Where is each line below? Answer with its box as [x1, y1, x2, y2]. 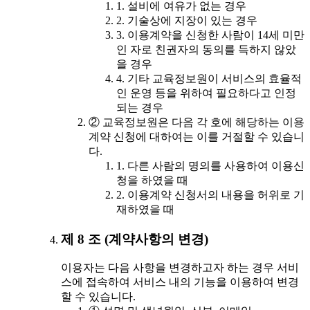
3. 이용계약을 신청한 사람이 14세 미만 [116, 28, 304, 41]
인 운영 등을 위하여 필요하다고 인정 [116, 86, 296, 99]
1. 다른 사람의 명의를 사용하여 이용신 [116, 159, 304, 172]
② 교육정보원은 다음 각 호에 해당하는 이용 [89, 116, 304, 128]
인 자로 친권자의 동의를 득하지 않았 [116, 43, 296, 55]
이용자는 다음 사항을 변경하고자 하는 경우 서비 [61, 262, 299, 274]
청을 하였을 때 [116, 174, 188, 186]
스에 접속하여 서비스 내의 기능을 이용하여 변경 [61, 276, 299, 289]
